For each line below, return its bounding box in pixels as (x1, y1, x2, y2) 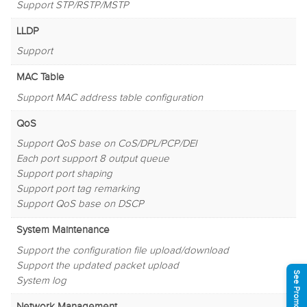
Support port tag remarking (16, 183, 140, 195)
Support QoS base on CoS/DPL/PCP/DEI (16, 138, 197, 150)
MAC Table (16, 71, 64, 84)
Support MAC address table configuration (16, 91, 203, 103)
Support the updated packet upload (16, 259, 179, 271)
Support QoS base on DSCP (16, 198, 144, 210)
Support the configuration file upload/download (16, 244, 229, 256)
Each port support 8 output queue (16, 153, 169, 165)
